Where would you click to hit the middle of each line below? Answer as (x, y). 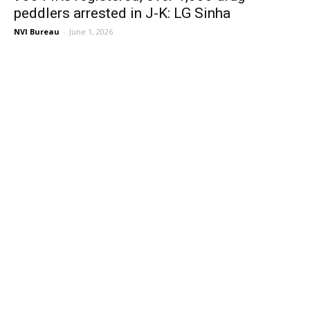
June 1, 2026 (91, 31)
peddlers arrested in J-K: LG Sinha (122, 13)
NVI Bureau (37, 31)
